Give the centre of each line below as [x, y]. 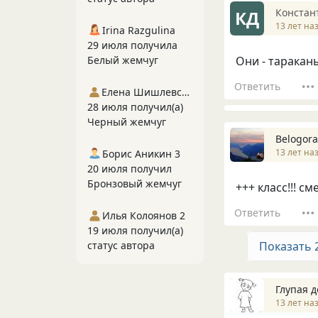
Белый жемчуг [123, 60]
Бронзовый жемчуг [135, 183]
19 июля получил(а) [135, 230]
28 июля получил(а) [135, 107]
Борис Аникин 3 [141, 154]
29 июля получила [132, 45]
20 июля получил [130, 169]
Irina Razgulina [139, 30]
